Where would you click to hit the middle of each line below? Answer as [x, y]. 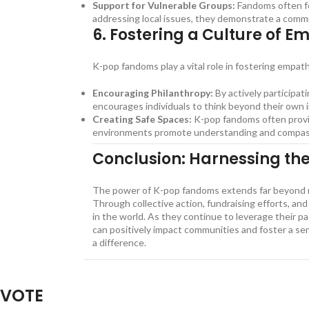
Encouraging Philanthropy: [153, 93]
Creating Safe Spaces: [142, 119]
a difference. [121, 243]
